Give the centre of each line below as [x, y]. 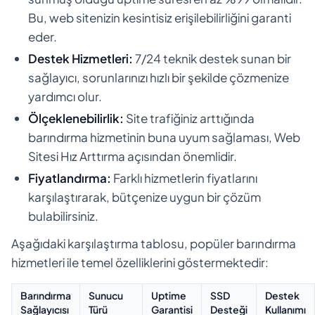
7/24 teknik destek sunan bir [212, 58]
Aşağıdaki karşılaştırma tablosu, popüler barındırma [154, 243]
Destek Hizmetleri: [81, 58]
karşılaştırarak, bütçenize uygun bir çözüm [144, 197]
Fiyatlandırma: [70, 178]
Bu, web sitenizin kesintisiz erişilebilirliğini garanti [160, 17]
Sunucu [106, 295]
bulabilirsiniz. [63, 216]
